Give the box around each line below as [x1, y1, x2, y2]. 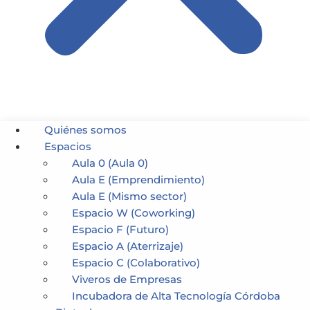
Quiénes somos [44, 122, 127, 136]
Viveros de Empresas [72, 272, 182, 286]
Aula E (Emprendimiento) [72, 172, 205, 186]
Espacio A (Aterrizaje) [72, 239, 183, 253]
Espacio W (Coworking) [72, 206, 195, 219]
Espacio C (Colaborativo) [72, 255, 200, 269]
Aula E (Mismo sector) [72, 189, 187, 203]
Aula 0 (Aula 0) [72, 156, 148, 170]
